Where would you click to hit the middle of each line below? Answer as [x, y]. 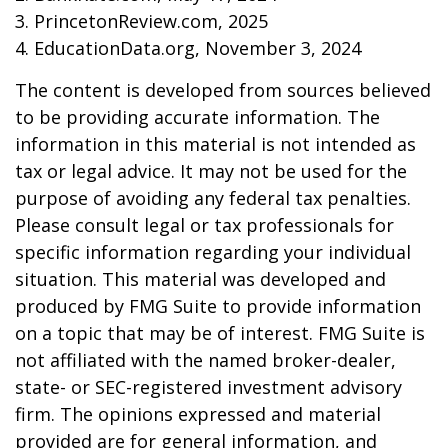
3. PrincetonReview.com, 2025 [141, 21]
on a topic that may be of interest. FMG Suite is [220, 333]
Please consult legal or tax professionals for [204, 225]
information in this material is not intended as [215, 144]
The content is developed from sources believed [223, 90]
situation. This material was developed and [200, 279]
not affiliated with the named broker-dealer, [205, 360]
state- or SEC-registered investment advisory [208, 387]
